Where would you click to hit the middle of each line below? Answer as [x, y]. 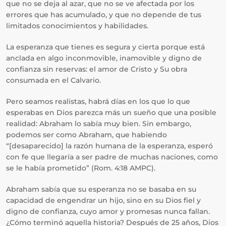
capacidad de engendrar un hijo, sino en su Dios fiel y [103, 200]
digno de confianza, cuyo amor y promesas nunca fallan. [108, 211]
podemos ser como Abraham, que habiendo [87, 135]
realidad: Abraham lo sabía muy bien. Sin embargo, [99, 124]
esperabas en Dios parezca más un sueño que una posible [111, 112]
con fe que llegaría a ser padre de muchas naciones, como [112, 157]
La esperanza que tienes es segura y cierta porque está [105, 47]
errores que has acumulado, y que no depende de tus [104, 15]
